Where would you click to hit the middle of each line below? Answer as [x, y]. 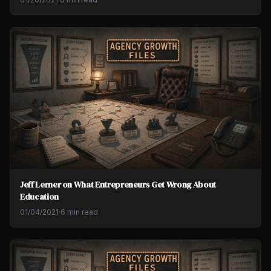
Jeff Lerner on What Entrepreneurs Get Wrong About [118, 185]
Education [39, 197]
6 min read [79, 212]
